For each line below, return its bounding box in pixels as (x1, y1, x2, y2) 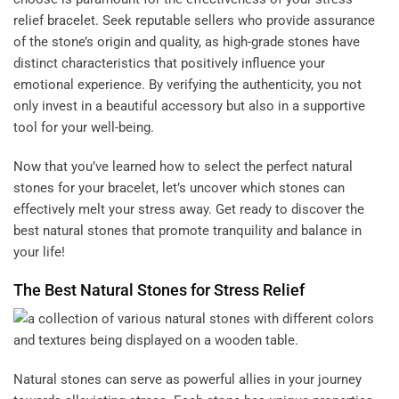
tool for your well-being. (13, 119, 154, 136)
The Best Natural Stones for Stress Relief (13, 281, 305, 300)
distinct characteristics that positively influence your (13, 55, 325, 72)
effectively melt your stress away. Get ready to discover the (13, 200, 364, 217)
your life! (13, 243, 65, 260)
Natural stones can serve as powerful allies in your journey (13, 370, 362, 387)
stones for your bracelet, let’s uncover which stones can (13, 179, 345, 196)
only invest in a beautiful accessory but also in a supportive (13, 98, 365, 115)
